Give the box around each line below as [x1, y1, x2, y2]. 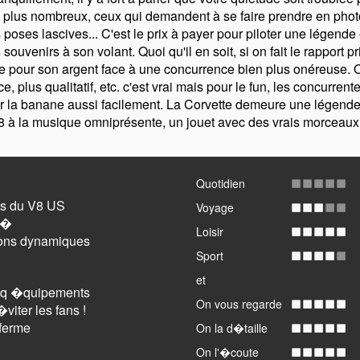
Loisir [196, 223, 223, 239]
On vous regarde [196, 296, 282, 312]
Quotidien [196, 175, 245, 191]
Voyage [196, 199, 234, 215]
